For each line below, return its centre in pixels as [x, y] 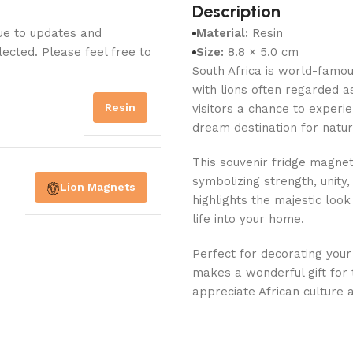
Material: [222, 33]
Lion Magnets [98, 187]
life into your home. [248, 219]
